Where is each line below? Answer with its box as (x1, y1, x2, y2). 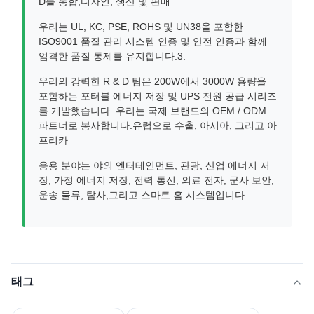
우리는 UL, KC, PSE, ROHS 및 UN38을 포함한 (39, 21, 243, 32)
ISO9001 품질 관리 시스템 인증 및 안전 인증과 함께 (39, 36, 267, 47)
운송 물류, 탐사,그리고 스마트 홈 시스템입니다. (39, 189, 247, 200)
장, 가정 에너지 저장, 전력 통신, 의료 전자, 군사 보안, (39, 175, 274, 186)
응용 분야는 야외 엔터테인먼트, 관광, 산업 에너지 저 (39, 160, 270, 171)
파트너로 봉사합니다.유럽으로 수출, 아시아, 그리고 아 (39, 120, 277, 131)
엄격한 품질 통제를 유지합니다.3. (39, 50, 186, 62)
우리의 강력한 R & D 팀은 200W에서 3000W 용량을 (39, 76, 266, 87)
